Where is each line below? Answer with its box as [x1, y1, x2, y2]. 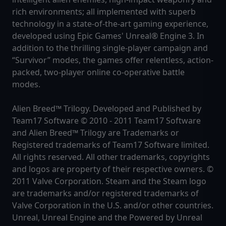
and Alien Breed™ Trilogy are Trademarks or [12, 127, 179, 139]
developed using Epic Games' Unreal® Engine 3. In [12, 30, 204, 42]
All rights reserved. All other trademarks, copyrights [12, 151, 210, 163]
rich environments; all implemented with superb [12, 6, 196, 18]
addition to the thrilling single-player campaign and [12, 42, 208, 54]
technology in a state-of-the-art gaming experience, [12, 18, 208, 30]
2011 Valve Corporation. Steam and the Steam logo [12, 176, 206, 187]
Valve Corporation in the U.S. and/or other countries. [12, 200, 213, 211]
